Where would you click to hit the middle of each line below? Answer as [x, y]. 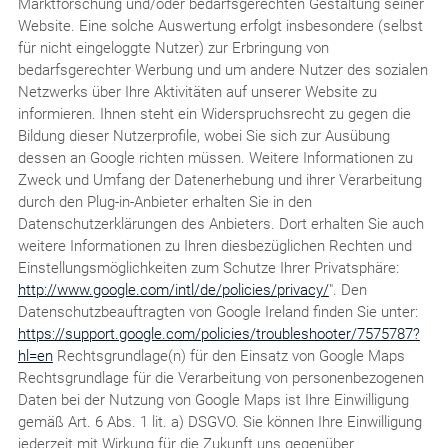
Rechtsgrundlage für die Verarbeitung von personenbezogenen [220, 377]
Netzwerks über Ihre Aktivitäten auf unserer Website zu [197, 91]
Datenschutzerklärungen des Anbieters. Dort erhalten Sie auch [220, 223]
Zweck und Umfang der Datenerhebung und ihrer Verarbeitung [219, 179]
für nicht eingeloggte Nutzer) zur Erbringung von [173, 47]
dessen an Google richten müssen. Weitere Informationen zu [215, 157]
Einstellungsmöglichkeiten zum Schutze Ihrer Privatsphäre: [208, 267]
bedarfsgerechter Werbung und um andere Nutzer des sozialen [222, 69]
